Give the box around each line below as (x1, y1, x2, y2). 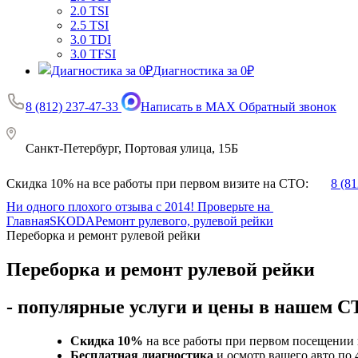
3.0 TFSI (70, 47, 116, 62)
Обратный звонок (239, 100, 336, 114)
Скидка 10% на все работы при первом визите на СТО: (6, 177, 312, 191)
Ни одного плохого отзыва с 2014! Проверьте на (6, 200, 273, 214)
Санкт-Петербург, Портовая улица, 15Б (26, 141, 238, 156)
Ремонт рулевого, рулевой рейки (95, 214, 273, 229)
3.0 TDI (70, 33, 111, 47)
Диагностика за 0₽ (153, 64, 254, 78)
